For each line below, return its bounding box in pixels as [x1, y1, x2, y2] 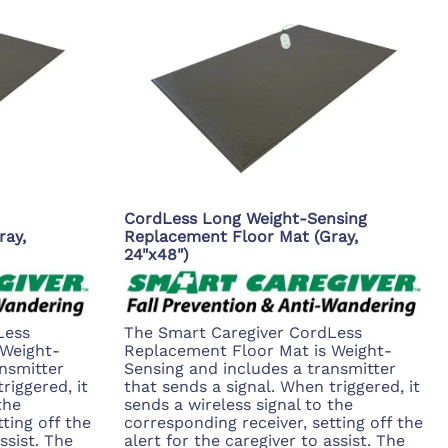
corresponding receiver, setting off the [124, 413, 423, 433]
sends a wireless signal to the [124, 395, 353, 415]
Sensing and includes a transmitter [124, 359, 396, 379]
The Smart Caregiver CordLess [124, 323, 362, 343]
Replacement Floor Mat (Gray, [124, 227, 358, 247]
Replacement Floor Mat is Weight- [124, 341, 392, 361]
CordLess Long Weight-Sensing [124, 209, 367, 229]
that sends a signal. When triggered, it [124, 377, 420, 397]
